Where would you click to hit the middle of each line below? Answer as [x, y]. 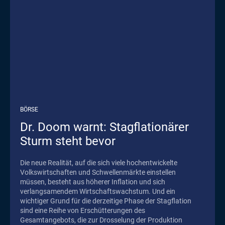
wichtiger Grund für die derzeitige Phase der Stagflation [106, 201]
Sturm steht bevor [68, 141]
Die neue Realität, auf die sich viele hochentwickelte [99, 163]
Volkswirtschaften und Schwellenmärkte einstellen [98, 173]
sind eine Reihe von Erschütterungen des [83, 211]
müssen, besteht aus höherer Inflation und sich [93, 182]
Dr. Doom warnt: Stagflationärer [104, 127]
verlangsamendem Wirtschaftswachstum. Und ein [98, 192]
